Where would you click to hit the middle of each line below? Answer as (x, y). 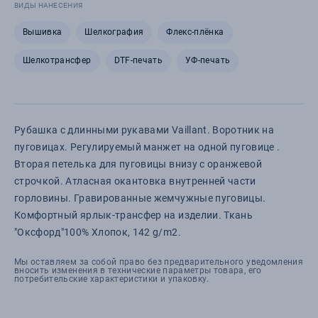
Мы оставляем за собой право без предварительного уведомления (159, 262)
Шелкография (114, 32)
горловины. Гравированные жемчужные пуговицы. (140, 198)
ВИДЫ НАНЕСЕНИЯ (49, 5)
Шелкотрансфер (57, 60)
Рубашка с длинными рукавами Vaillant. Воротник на (144, 130)
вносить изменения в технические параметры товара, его (138, 270)
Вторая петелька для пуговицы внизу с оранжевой (138, 164)
